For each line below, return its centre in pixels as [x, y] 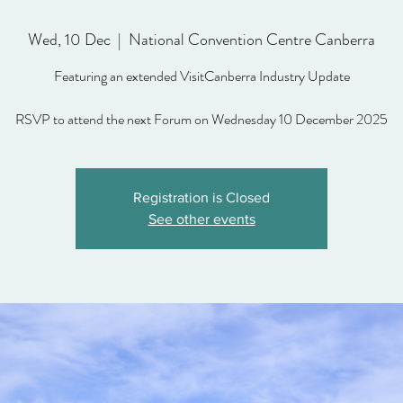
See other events [201, 219]
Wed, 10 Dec [69, 40]
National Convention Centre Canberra [252, 40]
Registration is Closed [201, 197]
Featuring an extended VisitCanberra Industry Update [201, 76]
